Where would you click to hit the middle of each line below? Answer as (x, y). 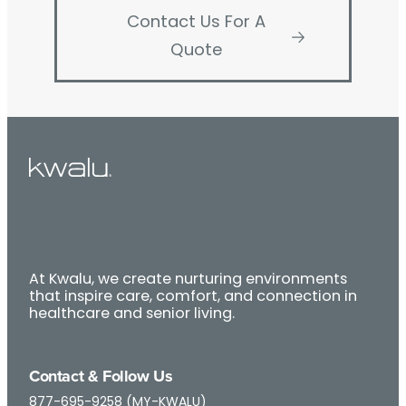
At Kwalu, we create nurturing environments (188, 280)
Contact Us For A (197, 23)
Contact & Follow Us (101, 376)
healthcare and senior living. (132, 314)
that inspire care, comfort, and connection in (193, 297)
